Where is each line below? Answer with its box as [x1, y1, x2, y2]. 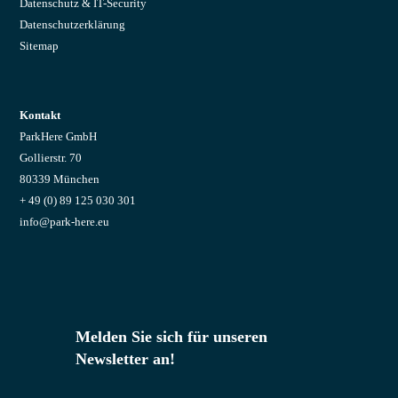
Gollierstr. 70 [20, 151, 83, 164]
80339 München [20, 172, 100, 186]
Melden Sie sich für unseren [75, 328, 267, 346]
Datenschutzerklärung [20, 18, 126, 31]
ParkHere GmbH [20, 130, 98, 143]
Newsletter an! [75, 350, 175, 368]
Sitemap [20, 39, 60, 52]
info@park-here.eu [20, 215, 110, 228]
